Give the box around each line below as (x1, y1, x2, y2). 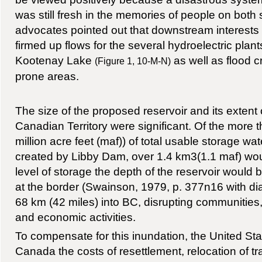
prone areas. (15, 70, 79, 83)
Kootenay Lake (15, 54, 95, 67)
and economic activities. (15, 210, 136, 223)
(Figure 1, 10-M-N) (94, 56, 171, 67)
